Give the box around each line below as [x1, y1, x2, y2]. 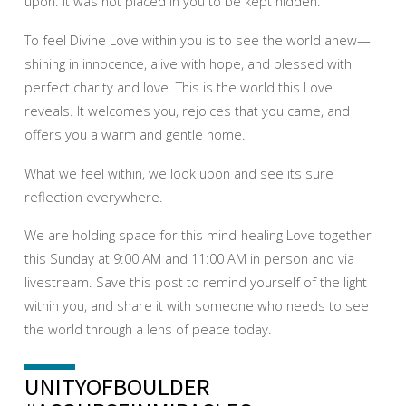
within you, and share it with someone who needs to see [24, 296, 369, 315]
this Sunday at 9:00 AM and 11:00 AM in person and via [24, 249, 354, 268]
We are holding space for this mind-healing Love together [24, 226, 372, 245]
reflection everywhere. [24, 187, 163, 206]
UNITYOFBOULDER [24, 372, 209, 402]
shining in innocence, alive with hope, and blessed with [24, 53, 352, 72]
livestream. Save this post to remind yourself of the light [24, 273, 367, 292]
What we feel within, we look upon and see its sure [24, 163, 333, 182]
